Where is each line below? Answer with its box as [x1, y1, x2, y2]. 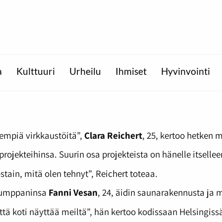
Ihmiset [115, 66, 147, 77]
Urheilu [69, 66, 101, 77]
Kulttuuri [16, 66, 55, 77]
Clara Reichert [84, 129, 142, 141]
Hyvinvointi [161, 66, 210, 77]
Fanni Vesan [48, 186, 98, 199]
